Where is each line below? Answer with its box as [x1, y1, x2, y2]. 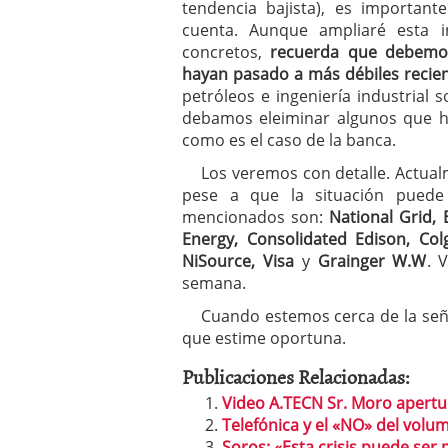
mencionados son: [182, 206, 330, 228]
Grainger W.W [317, 250, 427, 272]
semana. [182, 272, 246, 294]
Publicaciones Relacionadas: [182, 361, 410, 391]
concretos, [182, 41, 271, 63]
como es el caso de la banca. [182, 129, 396, 151]
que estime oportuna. [182, 327, 346, 349]
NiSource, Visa [182, 250, 294, 272]
